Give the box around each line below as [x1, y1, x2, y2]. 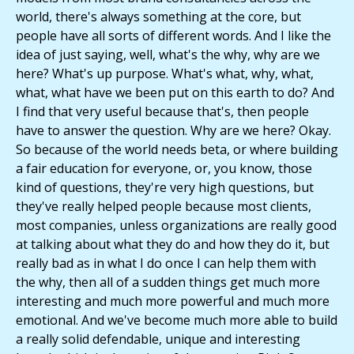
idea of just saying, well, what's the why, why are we [16, 46, 320, 64]
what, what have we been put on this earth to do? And [16, 84, 334, 102]
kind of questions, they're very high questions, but [16, 179, 314, 197]
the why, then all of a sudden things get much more [16, 273, 320, 292]
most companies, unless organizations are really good [16, 217, 337, 235]
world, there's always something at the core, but [16, 8, 301, 26]
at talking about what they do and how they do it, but [16, 235, 330, 254]
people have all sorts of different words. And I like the [16, 27, 331, 45]
